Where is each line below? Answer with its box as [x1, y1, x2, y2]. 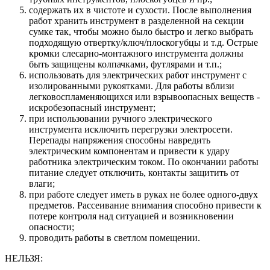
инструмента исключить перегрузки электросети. [29, 124, 233, 135]
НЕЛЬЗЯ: [5, 253, 43, 264]
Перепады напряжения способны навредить [29, 135, 210, 146]
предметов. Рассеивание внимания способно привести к [29, 200, 262, 211]
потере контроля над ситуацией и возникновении [29, 211, 234, 222]
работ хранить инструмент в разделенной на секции [29, 16, 244, 27]
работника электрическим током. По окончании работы [29, 157, 259, 168]
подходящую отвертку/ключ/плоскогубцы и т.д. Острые [29, 37, 258, 48]
